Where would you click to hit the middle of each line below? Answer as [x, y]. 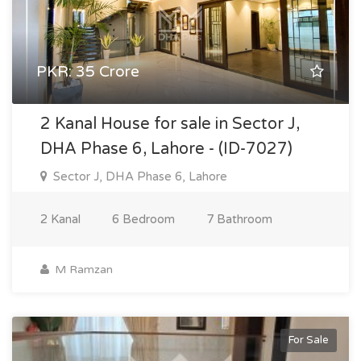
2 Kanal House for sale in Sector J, [170, 124]
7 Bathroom [239, 219]
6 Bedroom [143, 219]
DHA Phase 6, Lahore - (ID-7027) [166, 149]
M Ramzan [82, 270]
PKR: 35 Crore [88, 72]
